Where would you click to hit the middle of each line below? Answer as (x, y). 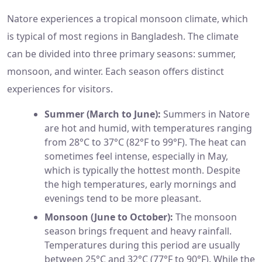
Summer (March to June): (103, 114)
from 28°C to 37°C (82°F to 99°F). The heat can (145, 142)
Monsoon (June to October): (109, 217)
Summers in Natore (205, 114)
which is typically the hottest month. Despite (142, 170)
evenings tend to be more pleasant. (123, 199)
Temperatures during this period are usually (142, 245)
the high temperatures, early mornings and (140, 185)
